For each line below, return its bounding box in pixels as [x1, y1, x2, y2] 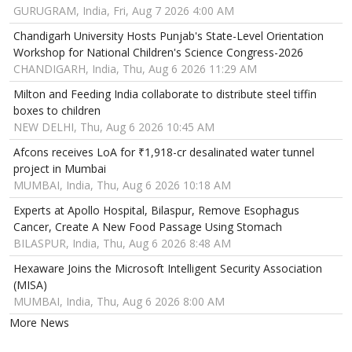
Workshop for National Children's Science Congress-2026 [13, 45, 303, 60]
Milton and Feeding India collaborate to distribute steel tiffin [13, 86, 317, 102]
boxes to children [13, 103, 101, 119]
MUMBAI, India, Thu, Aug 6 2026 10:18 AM [13, 178, 231, 193]
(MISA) [13, 277, 47, 293]
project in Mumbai [13, 161, 106, 177]
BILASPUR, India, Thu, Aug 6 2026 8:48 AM [13, 236, 231, 251]
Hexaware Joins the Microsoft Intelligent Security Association [13, 261, 322, 277]
